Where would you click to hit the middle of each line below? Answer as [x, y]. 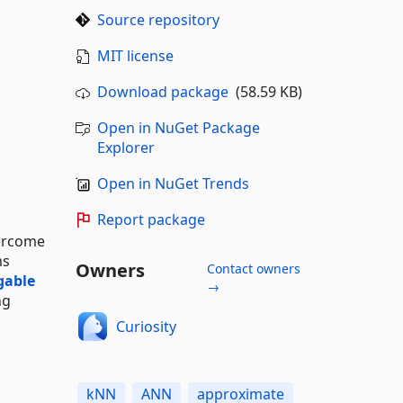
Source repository [158, 20]
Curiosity [146, 326]
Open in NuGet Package [178, 128]
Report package [151, 219]
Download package [162, 92]
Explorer [125, 148]
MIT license [135, 56]
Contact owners [253, 269]
